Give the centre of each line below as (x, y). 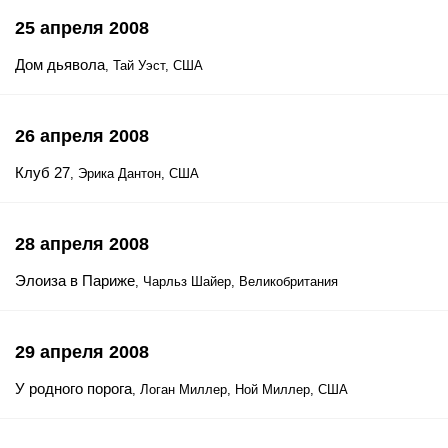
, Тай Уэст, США (154, 65)
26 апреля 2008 (82, 136)
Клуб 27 (42, 172)
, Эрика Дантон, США (134, 173)
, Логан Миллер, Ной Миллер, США (240, 389)
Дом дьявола (60, 64)
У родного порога (73, 388)
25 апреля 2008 (82, 28)
